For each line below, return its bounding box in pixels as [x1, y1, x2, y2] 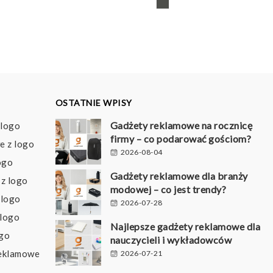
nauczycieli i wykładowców [110, 233, 232, 246]
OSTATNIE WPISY [55, 97, 132, 108]
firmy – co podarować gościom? [110, 132, 252, 144]
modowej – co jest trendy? [110, 183, 227, 195]
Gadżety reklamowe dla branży [110, 169, 248, 182]
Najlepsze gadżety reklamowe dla [110, 220, 261, 232]
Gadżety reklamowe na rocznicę [110, 119, 253, 131]
